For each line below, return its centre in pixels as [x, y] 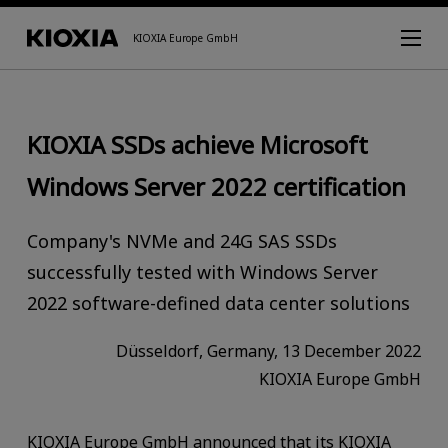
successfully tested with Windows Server [202, 271]
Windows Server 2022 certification [216, 186]
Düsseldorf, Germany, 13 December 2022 [269, 350]
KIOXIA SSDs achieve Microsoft [197, 144]
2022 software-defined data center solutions [218, 302]
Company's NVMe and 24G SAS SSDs [181, 240]
